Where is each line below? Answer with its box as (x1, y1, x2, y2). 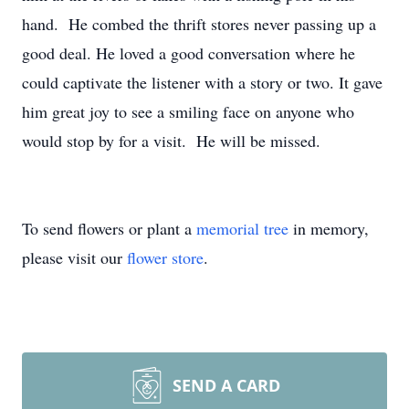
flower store (127, 246, 204, 268)
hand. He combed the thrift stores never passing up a (22, 13, 376, 35)
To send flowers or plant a (22, 217, 196, 239)
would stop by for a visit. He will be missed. (22, 130, 320, 152)
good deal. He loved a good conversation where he (22, 42, 355, 64)
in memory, (288, 217, 369, 239)
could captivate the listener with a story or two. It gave (22, 71, 383, 93)
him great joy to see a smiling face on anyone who (22, 100, 354, 122)
